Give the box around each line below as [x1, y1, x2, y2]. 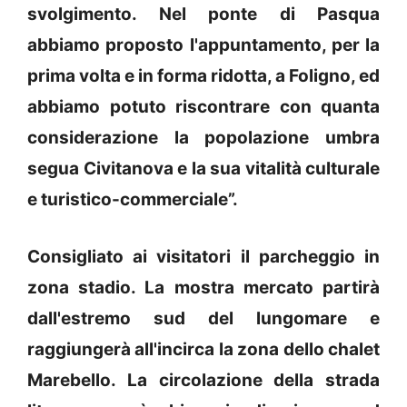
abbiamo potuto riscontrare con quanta [27, 96, 380, 118]
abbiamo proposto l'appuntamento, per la [27, 35, 380, 56]
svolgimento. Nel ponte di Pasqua [27, 4, 380, 25]
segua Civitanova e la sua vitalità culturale [27, 158, 380, 180]
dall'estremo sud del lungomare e [27, 307, 380, 329]
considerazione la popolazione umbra [27, 127, 380, 149]
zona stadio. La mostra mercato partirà [27, 276, 380, 298]
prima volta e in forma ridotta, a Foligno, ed [27, 65, 380, 87]
